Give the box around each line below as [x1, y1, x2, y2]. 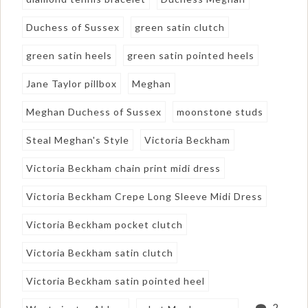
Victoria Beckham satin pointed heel [26, 274, 206, 287]
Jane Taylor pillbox [26, 77, 118, 89]
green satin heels [26, 49, 113, 61]
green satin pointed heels [127, 49, 255, 61]
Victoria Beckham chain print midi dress [26, 162, 221, 174]
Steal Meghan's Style [26, 133, 130, 146]
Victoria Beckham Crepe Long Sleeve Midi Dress [26, 190, 263, 202]
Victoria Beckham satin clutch [26, 246, 174, 258]
